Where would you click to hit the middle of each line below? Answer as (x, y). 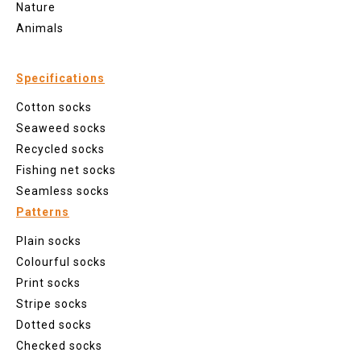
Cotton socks (54, 107)
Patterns (43, 212)
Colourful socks (61, 261)
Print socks (48, 282)
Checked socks (59, 345)
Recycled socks (60, 149)
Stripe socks (52, 303)
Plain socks (49, 241)
